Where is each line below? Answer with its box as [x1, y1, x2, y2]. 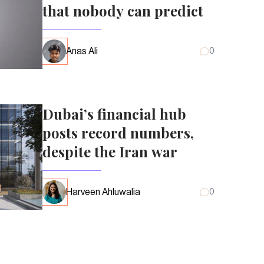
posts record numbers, [42, 123, 194, 142]
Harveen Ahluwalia [66, 187, 140, 197]
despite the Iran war [42, 141, 177, 161]
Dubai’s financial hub [42, 104, 186, 123]
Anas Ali [66, 46, 98, 56]
